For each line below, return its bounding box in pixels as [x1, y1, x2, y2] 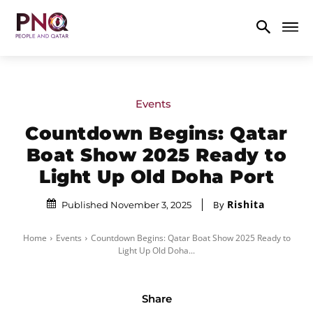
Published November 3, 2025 [61, 198, 191, 210]
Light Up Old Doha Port [39, 165, 274, 188]
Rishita [226, 197, 265, 211]
